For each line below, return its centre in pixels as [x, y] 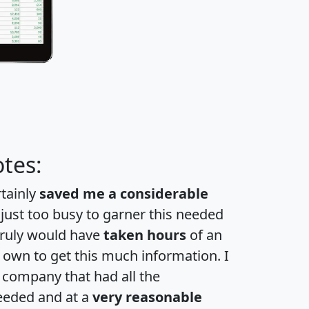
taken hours [145, 235]
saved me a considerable [124, 193]
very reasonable [147, 297]
